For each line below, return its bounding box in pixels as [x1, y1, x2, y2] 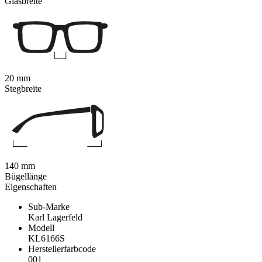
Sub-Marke [28, 202, 70, 212]
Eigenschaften [5, 182, 57, 192]
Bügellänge [5, 171, 47, 182]
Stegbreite [5, 84, 42, 94]
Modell [28, 223, 54, 233]
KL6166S [28, 233, 65, 244]
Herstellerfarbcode [28, 244, 96, 254]
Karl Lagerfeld [28, 212, 82, 223]
